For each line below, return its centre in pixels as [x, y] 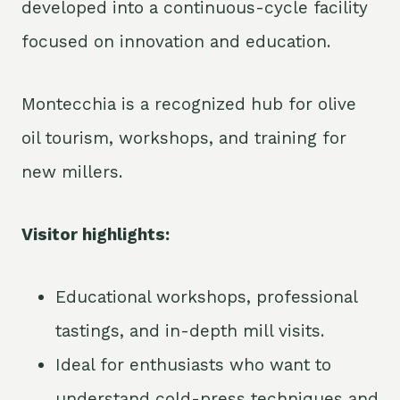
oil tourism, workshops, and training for [184, 138]
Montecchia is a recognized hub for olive [189, 104]
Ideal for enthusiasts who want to [193, 365]
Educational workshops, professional [206, 297]
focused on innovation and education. [176, 42]
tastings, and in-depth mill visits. [190, 331]
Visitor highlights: [96, 235]
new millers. [72, 172]
